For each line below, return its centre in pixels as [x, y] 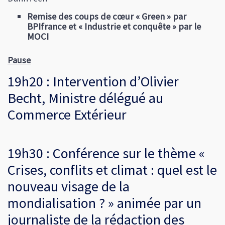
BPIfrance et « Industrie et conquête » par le [114, 26]
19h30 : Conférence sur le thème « [106, 153]
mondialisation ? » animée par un [104, 203]
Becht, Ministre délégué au [85, 98]
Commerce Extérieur [67, 115]
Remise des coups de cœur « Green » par [107, 16]
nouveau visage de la [69, 187]
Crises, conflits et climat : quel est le [112, 170]
